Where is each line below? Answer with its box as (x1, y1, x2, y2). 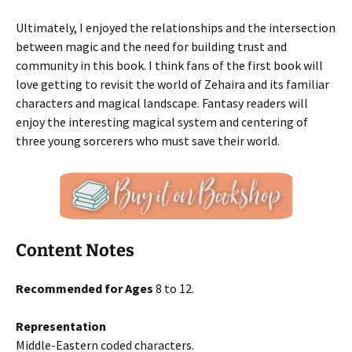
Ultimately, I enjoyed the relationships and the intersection (16, 20, 335, 35)
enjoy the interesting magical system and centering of (16, 114, 308, 130)
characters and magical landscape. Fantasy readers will (16, 95, 308, 111)
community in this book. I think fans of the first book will (16, 57, 323, 73)
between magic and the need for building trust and (16, 38, 287, 54)
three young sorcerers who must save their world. (16, 133, 280, 148)
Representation (16, 318, 106, 334)
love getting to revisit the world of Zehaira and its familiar (16, 76, 329, 92)
